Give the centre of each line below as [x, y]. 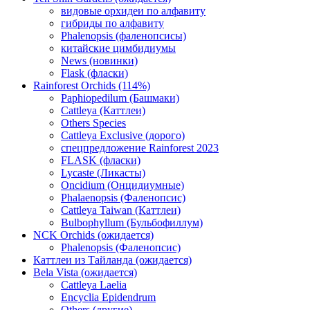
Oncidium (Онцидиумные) [122, 185]
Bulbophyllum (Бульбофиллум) [132, 223]
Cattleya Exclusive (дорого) [123, 136]
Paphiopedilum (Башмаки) [120, 98]
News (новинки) [99, 61]
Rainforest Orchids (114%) [92, 86]
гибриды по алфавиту [112, 24]
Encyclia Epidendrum [108, 298]
